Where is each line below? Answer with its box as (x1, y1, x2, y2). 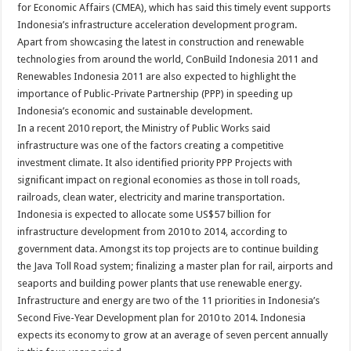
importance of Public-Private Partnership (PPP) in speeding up (17, 88, 294, 100)
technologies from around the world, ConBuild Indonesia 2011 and (17, 53, 319, 66)
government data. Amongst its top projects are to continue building (17, 243, 320, 255)
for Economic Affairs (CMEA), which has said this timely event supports (17, 2, 331, 14)
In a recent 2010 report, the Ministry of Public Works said (17, 122, 271, 135)
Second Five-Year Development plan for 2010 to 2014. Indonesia (17, 312, 306, 324)
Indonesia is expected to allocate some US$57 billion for (17, 208, 272, 221)
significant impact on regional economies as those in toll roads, (17, 174, 301, 186)
